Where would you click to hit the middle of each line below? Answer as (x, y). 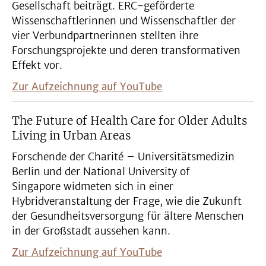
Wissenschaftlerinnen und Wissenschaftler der (124, 21)
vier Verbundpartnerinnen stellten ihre (105, 36)
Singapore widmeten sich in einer (93, 187)
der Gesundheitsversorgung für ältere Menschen (128, 216)
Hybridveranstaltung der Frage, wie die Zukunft (127, 202)
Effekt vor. (37, 66)
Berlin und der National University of (101, 172)
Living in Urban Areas (71, 136)
